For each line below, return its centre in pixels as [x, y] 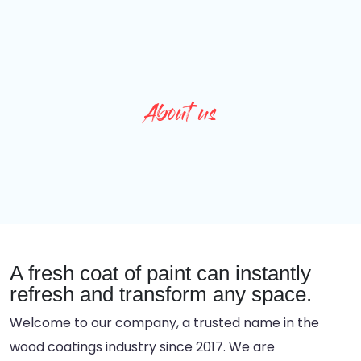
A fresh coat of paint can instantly [160, 273]
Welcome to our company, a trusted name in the [164, 323]
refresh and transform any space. [161, 294]
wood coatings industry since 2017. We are [142, 347]
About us [180, 116]
